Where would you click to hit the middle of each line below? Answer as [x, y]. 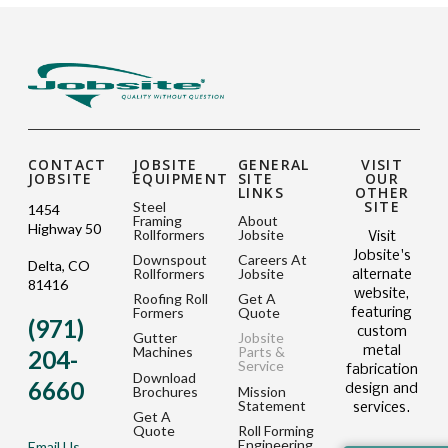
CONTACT [67, 164]
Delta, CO [59, 266]
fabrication [381, 369]
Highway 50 [64, 228]
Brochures [165, 391]
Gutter [155, 338]
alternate [381, 274]
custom [381, 331]
